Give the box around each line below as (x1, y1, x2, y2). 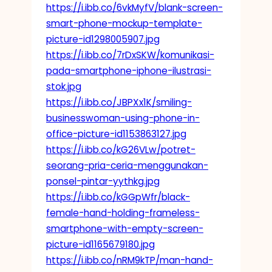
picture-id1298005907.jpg (46, 32, 160, 46)
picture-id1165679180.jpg (46, 237, 155, 251)
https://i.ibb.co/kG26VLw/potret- (46, 143, 195, 156)
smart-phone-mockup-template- (46, 16, 202, 30)
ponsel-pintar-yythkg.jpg (46, 174, 160, 188)
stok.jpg (46, 80, 81, 93)
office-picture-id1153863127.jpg (46, 127, 186, 140)
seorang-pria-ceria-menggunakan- (46, 158, 208, 172)
